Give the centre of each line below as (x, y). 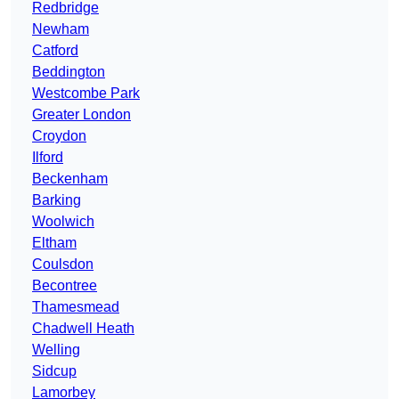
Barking (57, 200)
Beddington (69, 72)
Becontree (65, 286)
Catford (55, 51)
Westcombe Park (86, 94)
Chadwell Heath (83, 329)
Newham (61, 29)
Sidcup (54, 371)
